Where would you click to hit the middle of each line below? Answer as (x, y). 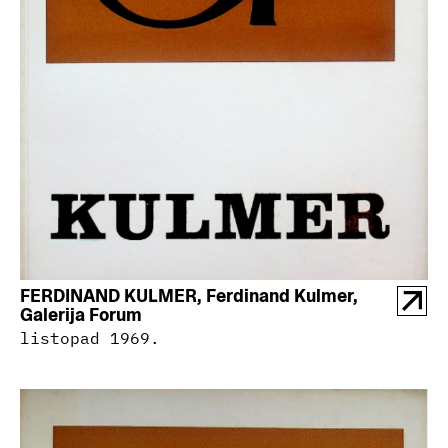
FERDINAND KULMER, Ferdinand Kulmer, (189, 296)
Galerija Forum (81, 315)
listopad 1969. (90, 338)
